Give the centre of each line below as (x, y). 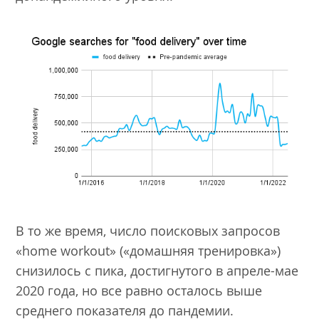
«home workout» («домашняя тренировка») (148, 250)
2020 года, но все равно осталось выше (139, 290)
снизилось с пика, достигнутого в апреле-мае (157, 270)
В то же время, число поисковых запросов (148, 230)
